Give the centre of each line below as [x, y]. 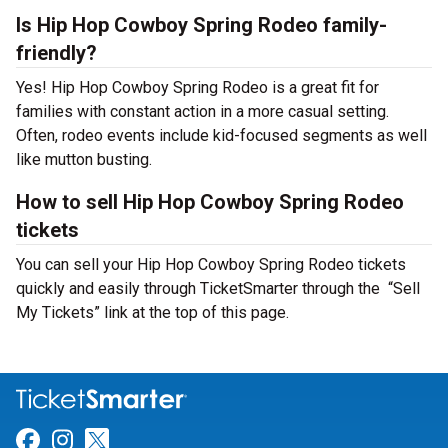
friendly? [56, 53]
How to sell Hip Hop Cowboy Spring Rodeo [210, 202]
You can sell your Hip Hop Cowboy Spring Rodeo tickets [211, 264]
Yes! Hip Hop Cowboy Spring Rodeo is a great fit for [197, 87]
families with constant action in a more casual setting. [202, 111]
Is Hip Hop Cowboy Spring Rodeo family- [201, 25]
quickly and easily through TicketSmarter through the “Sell [218, 288]
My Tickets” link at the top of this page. [152, 312]
